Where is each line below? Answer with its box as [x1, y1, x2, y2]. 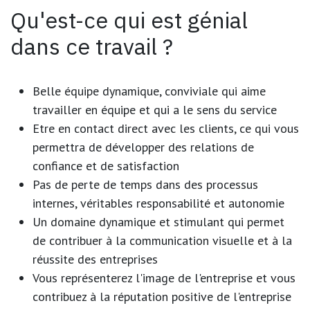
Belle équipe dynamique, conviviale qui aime [33, 82, 266, 99]
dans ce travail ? [10, 31, 173, 61]
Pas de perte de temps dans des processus [33, 176, 258, 192]
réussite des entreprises [33, 250, 158, 267]
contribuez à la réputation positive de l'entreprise [33, 288, 295, 304]
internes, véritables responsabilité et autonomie [33, 194, 284, 211]
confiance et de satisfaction [33, 157, 179, 174]
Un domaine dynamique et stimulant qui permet [33, 213, 284, 230]
